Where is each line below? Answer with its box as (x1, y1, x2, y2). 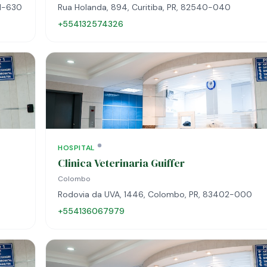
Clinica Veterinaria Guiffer (58, 156, 185, 170)
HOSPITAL (58, 143, 95, 153)
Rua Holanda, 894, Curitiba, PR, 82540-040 (58, 2, 231, 13)
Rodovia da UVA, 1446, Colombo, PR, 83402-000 (58, 189, 252, 200)
